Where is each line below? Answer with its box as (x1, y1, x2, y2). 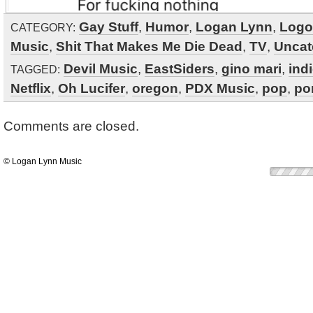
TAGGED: (10, 62, 60, 75)
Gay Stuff (79, 18, 138, 34)
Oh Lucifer (58, 80, 125, 96)
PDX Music (185, 80, 255, 96)
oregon (132, 80, 178, 96)
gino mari (221, 60, 282, 76)
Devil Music (64, 60, 138, 76)
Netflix (10, 80, 51, 96)
